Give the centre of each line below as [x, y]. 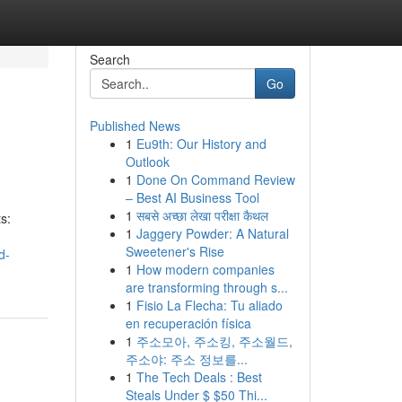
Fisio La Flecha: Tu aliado [209, 305]
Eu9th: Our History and [201, 144]
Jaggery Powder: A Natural [212, 233]
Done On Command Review [215, 179]
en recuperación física [188, 323]
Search [109, 59]
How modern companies [205, 269]
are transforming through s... [206, 287]
